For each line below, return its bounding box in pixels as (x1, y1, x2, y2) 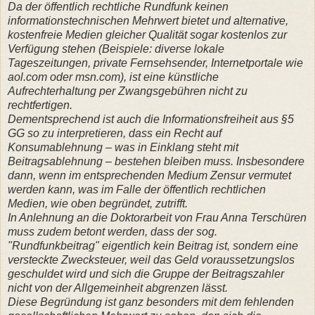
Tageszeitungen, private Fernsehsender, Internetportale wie (8, 56, 303, 69)
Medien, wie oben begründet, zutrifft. (8, 197, 188, 210)
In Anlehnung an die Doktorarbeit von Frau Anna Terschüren (8, 211, 307, 224)
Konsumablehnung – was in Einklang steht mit (8, 141, 238, 153)
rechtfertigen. (8, 98, 72, 111)
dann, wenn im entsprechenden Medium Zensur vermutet (8, 169, 291, 181)
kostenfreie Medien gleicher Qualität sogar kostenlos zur (8, 28, 287, 41)
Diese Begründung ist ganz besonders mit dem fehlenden (8, 295, 294, 308)
